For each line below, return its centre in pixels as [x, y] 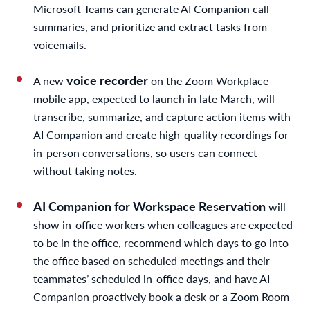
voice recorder [109, 80]
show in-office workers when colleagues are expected [163, 224]
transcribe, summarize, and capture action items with [162, 116]
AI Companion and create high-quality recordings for [161, 134]
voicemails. [60, 44]
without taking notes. [85, 170]
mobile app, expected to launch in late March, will [154, 98]
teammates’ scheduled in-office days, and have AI [152, 278]
